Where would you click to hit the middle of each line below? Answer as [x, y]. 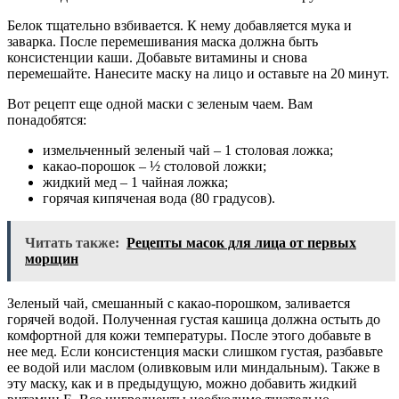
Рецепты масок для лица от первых [241, 242]
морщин [52, 258]
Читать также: [72, 242]
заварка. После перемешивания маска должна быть [163, 41]
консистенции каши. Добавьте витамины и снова [157, 57]
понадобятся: [47, 119]
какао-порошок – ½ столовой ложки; [155, 166]
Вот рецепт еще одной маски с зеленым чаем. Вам [160, 103]
